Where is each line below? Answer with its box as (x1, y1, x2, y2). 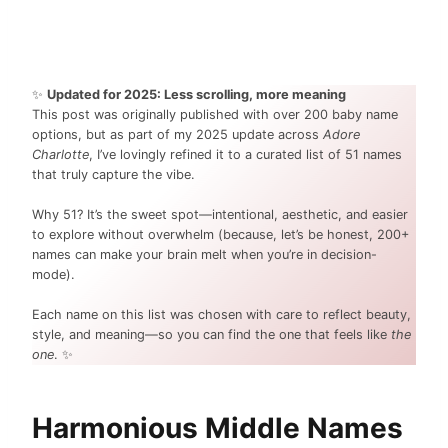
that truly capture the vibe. (32, 166, 195, 182)
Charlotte (32, 146, 89, 162)
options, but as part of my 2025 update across (32, 126, 323, 142)
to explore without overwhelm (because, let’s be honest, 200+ (32, 226, 409, 242)
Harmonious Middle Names (32, 410, 403, 445)
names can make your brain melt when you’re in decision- (32, 246, 377, 262)
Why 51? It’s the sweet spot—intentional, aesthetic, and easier (32, 206, 408, 222)
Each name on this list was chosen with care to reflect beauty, (32, 306, 411, 322)
